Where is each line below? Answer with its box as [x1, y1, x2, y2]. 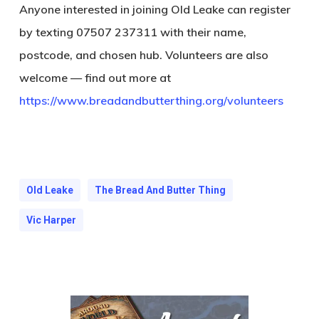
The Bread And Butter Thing [94, 184, 226, 197]
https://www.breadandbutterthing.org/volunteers [19, 93, 283, 108]
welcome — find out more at [19, 70, 171, 85]
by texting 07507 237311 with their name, [19, 25, 246, 40]
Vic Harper [26, 214, 76, 226]
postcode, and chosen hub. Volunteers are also [19, 48, 268, 63]
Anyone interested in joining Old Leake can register [19, 2, 291, 17]
